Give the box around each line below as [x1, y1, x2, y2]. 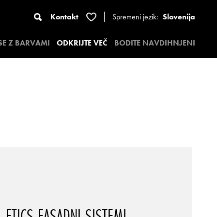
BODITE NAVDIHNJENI [114, 38, 195, 48]
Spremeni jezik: [112, 12, 160, 22]
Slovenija [163, 12, 195, 22]
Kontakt [50, 12, 78, 22]
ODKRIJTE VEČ [57, 38, 108, 48]
